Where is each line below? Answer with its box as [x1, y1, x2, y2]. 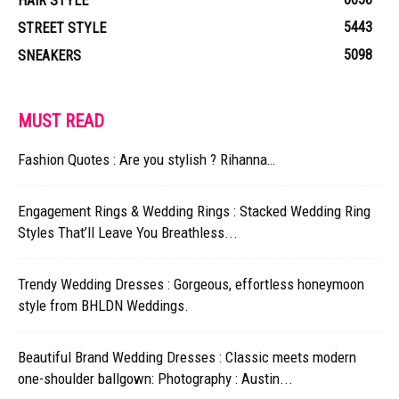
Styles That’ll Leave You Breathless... [18, 223, 238, 241]
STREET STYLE [18, 19, 106, 37]
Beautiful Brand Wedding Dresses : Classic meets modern [18, 347, 356, 366]
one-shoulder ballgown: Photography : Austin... [18, 369, 293, 387]
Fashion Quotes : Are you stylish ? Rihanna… [18, 150, 275, 168]
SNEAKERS [18, 46, 81, 64]
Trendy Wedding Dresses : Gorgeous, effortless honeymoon [18, 274, 364, 293]
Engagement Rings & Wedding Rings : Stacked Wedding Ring [18, 201, 370, 220]
